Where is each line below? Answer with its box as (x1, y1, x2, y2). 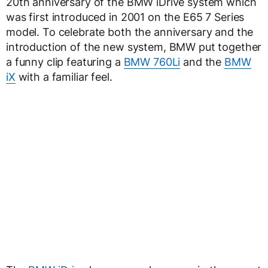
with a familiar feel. (15, 71, 112, 84)
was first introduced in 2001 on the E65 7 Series (6, 11, 245, 24)
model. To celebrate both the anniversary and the (6, 26, 254, 39)
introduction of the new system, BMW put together (6, 41, 262, 54)
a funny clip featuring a (6, 56, 124, 69)
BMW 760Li (123, 56, 181, 69)
